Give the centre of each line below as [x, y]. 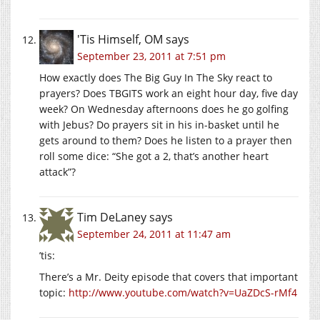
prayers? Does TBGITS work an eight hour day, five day [169, 93]
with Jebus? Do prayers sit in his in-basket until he [159, 124]
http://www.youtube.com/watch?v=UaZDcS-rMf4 [183, 292]
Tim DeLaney [112, 217]
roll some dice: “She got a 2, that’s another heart [154, 156]
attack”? [57, 171]
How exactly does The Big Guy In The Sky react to [156, 77]
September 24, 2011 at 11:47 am [154, 234]
